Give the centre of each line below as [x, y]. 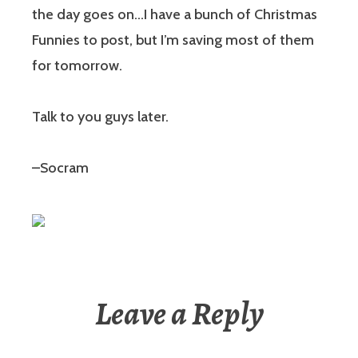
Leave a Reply [179, 314]
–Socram [60, 168]
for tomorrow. [77, 66]
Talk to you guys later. [100, 117]
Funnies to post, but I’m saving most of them [173, 40]
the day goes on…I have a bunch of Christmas [175, 15]
